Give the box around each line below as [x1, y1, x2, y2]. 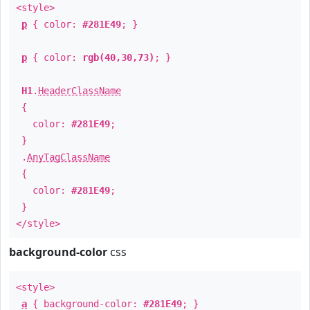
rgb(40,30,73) [82, 52, 154, 63]
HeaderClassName [38, 85, 121, 96]
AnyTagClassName [27, 152, 110, 163]
